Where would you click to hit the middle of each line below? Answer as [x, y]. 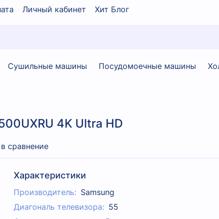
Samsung [97, 192]
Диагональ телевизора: [59, 207]
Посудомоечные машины [147, 66]
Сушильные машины [47, 66]
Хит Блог [112, 9]
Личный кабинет [54, 9]
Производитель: [45, 192]
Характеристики [50, 175]
